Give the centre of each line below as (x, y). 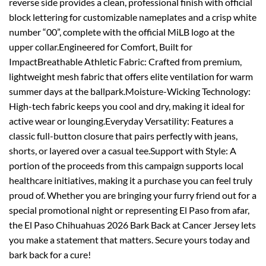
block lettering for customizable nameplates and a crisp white (133, 17)
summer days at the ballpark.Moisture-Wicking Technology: (130, 91)
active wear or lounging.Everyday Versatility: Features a (121, 121)
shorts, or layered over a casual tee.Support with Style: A (123, 150)
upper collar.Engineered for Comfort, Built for (101, 46)
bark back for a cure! (50, 254)
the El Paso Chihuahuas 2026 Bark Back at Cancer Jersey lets (132, 224)
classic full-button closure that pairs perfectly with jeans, (123, 135)
